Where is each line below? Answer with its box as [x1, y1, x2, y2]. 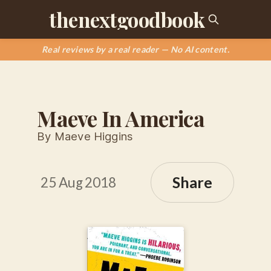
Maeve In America [37, 103, 204, 132]
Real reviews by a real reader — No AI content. [42, 44, 229, 54]
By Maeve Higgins [37, 129, 133, 143]
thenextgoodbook [49, 5, 205, 33]
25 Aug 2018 [41, 174, 116, 191]
